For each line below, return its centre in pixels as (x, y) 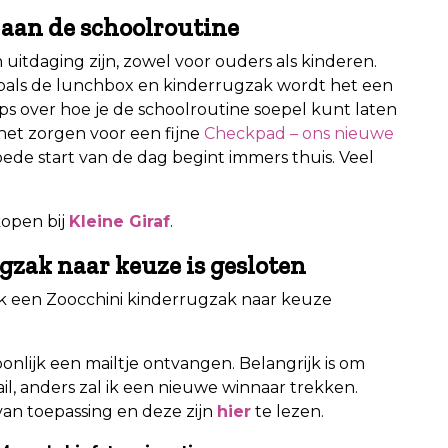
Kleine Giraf (119, 221)
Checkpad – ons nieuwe (299, 133)
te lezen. (287, 411)
